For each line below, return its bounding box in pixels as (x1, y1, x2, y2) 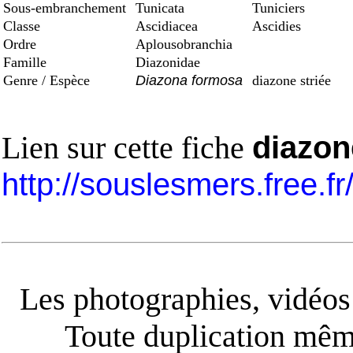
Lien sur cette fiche (2, 130, 252, 165)
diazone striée (248, 72, 331, 88)
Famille (3, 54, 50, 70)
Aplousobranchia (132, 36, 236, 52)
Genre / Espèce (3, 72, 94, 88)
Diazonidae (132, 54, 204, 70)
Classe (3, 18, 44, 34)
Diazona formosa (136, 72, 243, 88)
